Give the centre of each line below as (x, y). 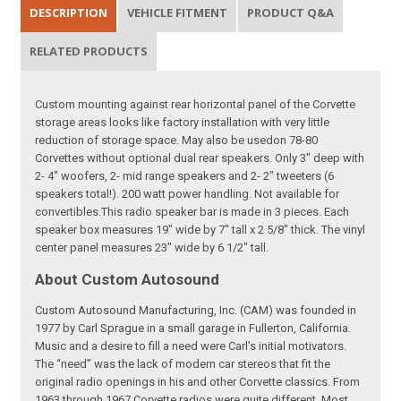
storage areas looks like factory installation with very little (183, 122)
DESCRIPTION (69, 12)
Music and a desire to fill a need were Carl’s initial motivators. (191, 346)
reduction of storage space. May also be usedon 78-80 (177, 140)
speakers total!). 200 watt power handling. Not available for (188, 193)
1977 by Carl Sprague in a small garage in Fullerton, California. (193, 328)
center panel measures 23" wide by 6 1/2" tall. (152, 247)
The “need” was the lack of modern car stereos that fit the (183, 363)
